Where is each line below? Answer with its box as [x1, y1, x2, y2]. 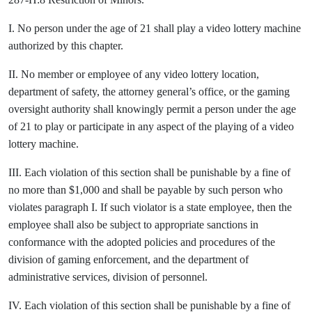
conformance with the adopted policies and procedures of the [8, 236, 275, 248]
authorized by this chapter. [8, 40, 123, 52]
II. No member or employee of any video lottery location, [8, 68, 259, 80]
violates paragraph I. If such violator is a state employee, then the [8, 201, 292, 213]
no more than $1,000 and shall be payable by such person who [8, 184, 283, 196]
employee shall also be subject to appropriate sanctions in [8, 219, 258, 231]
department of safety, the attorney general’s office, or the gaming [8, 86, 290, 97]
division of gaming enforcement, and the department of [8, 253, 249, 265]
